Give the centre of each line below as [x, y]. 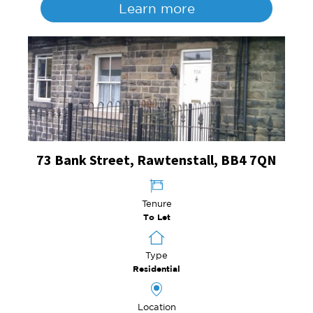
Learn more [156, 8]
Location [156, 307]
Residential [156, 269]
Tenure [156, 203]
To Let [156, 217]
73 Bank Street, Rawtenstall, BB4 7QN [156, 160]
